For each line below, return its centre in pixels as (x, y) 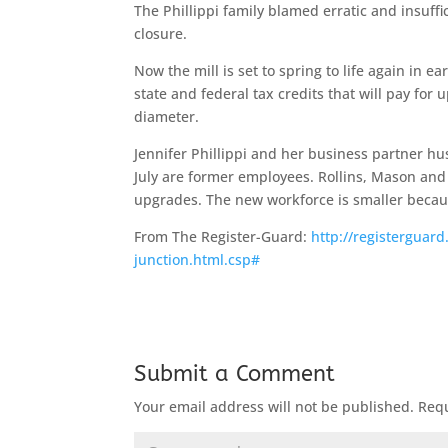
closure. (161, 33)
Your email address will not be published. (274, 406)
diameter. (167, 116)
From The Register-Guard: (223, 236)
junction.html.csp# (197, 259)
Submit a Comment (235, 374)
